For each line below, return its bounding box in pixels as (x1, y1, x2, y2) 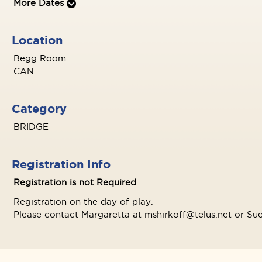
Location (12, 33, 63, 47)
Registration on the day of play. (13, 196, 153, 206)
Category (12, 102, 67, 115)
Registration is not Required (13, 177, 136, 187)
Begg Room (13, 53, 66, 63)
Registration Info (12, 157, 111, 171)
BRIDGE (13, 122, 49, 132)
